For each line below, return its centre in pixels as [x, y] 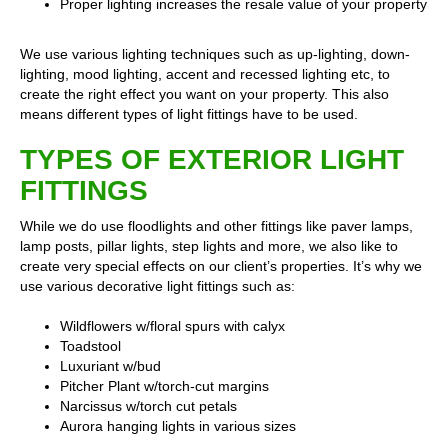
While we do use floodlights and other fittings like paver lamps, [216, 226]
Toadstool [90, 346]
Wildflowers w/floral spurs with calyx [172, 326]
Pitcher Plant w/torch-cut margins [164, 386]
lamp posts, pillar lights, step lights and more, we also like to [209, 246]
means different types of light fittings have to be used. [189, 114]
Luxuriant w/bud [110, 366]
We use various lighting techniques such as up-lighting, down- [215, 54]
